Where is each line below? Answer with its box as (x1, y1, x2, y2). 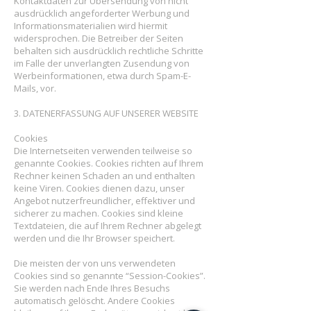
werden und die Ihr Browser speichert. (14, 232, 175, 244)
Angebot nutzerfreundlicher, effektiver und (14, 194, 195, 207)
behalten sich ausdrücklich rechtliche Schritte (14, 44, 203, 57)
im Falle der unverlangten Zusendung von (14, 57, 190, 69)
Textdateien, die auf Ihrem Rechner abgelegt (14, 219, 201, 232)
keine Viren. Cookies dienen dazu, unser (14, 182, 185, 194)
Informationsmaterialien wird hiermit (14, 19, 167, 32)
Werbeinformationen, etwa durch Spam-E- (14, 69, 191, 82)
